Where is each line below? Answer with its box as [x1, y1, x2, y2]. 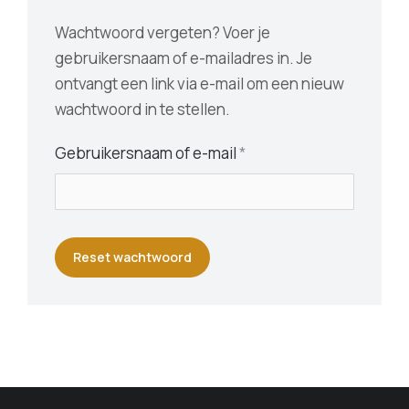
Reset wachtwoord [73, 248, 192, 266]
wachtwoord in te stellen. [55, 99, 230, 120]
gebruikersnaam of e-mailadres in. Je [55, 47, 312, 68]
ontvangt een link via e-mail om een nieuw [55, 73, 344, 94]
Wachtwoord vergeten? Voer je [55, 22, 270, 43]
